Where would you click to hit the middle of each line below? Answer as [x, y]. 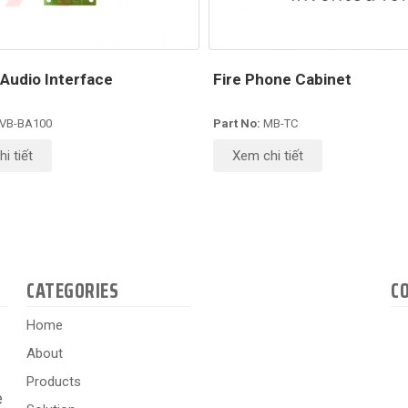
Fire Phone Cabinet [282, 79]
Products [54, 382]
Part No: [238, 123]
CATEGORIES [72, 291]
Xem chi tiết [268, 156]
